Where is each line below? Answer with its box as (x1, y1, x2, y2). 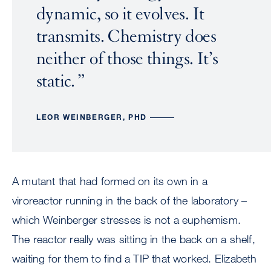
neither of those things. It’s (36, 48, 218, 69)
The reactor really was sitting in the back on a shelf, (12, 232, 255, 246)
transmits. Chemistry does (36, 26, 216, 47)
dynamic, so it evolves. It (36, 4, 204, 24)
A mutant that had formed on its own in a (12, 174, 208, 188)
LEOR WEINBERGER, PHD (36, 112, 147, 122)
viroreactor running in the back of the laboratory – (12, 194, 247, 207)
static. (36, 71, 75, 91)
